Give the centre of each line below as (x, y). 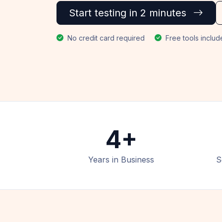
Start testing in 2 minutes (129, 13)
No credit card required (106, 38)
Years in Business (121, 160)
